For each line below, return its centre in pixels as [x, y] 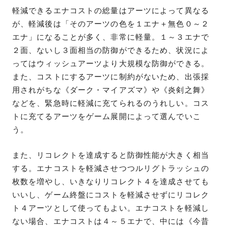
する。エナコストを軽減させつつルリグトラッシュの [111, 168]
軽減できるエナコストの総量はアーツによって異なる [111, 10]
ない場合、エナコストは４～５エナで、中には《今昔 [111, 221]
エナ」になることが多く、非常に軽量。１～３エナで [111, 37]
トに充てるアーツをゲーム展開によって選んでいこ [107, 116]
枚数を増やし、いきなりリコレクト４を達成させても [111, 181]
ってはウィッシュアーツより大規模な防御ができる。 [111, 63]
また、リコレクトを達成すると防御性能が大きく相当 [111, 155]
